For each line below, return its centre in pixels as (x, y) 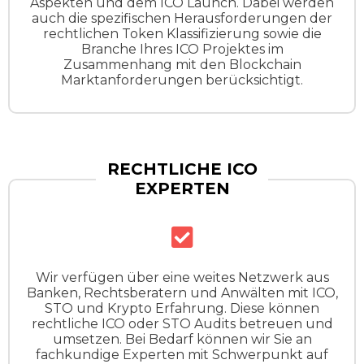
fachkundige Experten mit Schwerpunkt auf (182, 354)
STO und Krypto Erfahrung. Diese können (182, 308)
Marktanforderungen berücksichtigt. (182, 80)
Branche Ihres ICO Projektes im (182, 49)
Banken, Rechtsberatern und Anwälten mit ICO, (182, 292)
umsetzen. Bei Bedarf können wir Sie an (182, 339)
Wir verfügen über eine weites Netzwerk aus (182, 277)
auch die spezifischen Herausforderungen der (182, 18)
